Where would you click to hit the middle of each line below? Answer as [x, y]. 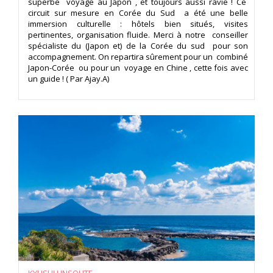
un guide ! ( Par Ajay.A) [69, 79]
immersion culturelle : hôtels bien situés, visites [138, 24]
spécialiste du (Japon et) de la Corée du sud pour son [138, 46]
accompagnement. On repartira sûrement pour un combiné [138, 57]
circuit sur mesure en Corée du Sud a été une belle [138, 13]
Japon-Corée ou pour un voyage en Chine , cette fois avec [138, 68]
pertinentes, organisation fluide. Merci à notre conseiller [138, 35]
